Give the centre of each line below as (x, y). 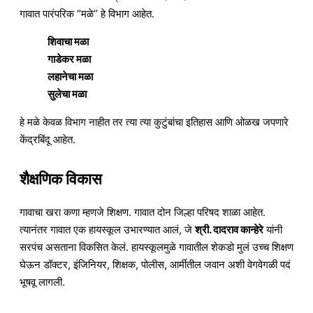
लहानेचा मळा (70, 76)
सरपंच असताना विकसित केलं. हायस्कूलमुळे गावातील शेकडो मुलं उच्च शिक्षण (156, 247)
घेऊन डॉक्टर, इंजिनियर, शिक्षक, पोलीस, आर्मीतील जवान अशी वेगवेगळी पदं (155, 265)
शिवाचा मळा (68, 41)
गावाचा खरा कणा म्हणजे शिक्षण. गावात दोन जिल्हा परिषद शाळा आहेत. (143, 212)
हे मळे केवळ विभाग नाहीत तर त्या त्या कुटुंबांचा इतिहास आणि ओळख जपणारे (154, 122)
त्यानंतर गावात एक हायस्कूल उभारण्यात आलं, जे (107, 230)
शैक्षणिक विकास (61, 179)
